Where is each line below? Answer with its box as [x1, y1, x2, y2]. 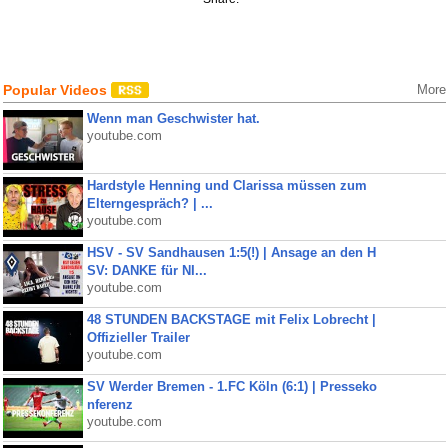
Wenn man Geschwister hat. [86, 111, 260, 126]
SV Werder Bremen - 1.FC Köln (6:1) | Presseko [86, 379, 377, 394]
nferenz [86, 397, 133, 412]
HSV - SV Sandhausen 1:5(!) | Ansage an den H [86, 245, 376, 260]
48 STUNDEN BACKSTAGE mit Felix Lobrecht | [86, 312, 376, 327]
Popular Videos [2, 82, 111, 98]
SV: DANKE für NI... [86, 263, 207, 278]
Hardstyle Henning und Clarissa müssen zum [86, 178, 367, 193]
